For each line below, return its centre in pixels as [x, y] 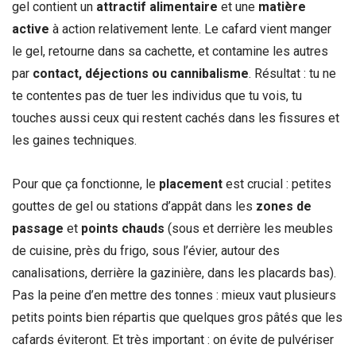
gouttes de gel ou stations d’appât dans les [134, 206]
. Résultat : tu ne [292, 73]
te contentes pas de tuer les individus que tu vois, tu [157, 95]
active [31, 29]
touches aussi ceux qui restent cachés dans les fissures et [176, 118]
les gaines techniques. [74, 140]
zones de [284, 206]
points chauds [123, 228]
